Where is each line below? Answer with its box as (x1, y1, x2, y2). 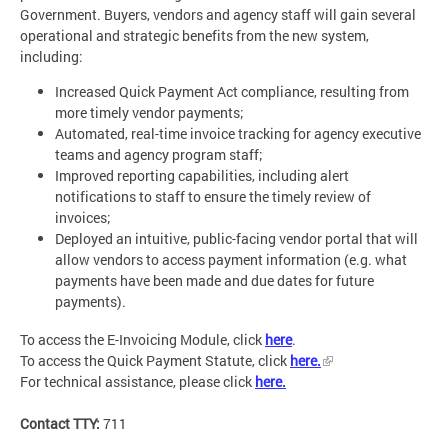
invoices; (55, 207, 111, 227)
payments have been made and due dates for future (55, 270, 374, 290)
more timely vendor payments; (55, 102, 244, 122)
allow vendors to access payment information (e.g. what (55, 249, 407, 269)
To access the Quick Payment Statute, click (20, 351, 290, 371)
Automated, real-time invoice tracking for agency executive (55, 123, 421, 143)
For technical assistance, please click (20, 372, 255, 392)
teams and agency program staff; (55, 144, 263, 164)
